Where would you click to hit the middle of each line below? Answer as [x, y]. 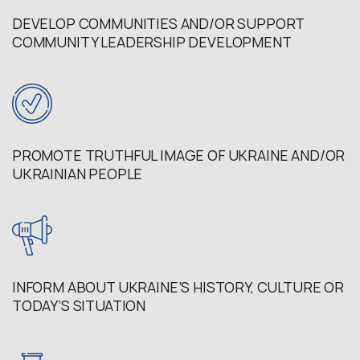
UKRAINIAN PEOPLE [78, 174]
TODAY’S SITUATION [79, 305]
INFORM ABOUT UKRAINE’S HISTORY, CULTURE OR [178, 287]
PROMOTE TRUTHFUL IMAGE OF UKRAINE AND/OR [179, 155]
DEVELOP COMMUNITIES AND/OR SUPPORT [158, 23]
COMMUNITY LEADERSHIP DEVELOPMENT [152, 42]
